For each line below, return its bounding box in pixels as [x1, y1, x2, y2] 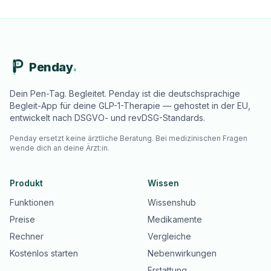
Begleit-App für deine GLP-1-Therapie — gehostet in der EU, [10, 100, 250, 111]
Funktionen [10, 197, 54, 207]
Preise [10, 214, 35, 224]
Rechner [10, 231, 44, 241]
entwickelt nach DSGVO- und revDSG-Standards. [10, 113, 205, 123]
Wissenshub [148, 197, 196, 207]
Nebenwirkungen [148, 248, 217, 258]
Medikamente [148, 214, 202, 224]
